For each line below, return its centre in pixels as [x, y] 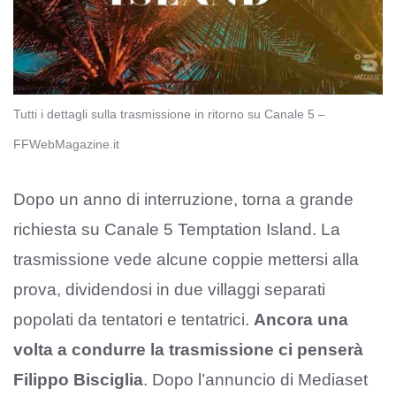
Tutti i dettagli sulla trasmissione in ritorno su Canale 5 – [169, 114]
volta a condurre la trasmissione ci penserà [188, 349]
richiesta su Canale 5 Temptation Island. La [177, 229]
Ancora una [301, 319]
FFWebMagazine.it [66, 145]
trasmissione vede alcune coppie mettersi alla [186, 259]
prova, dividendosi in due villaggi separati [169, 289]
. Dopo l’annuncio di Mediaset [255, 379]
